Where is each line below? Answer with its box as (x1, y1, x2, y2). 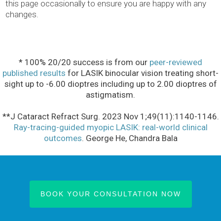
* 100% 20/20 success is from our (19, 57, 149, 68)
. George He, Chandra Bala (81, 133, 178, 144)
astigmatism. (86, 90, 135, 100)
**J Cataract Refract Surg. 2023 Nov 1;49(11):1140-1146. (2, 111, 219, 122)
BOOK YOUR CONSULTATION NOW (40, 190, 181, 198)
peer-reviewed (149, 57, 202, 68)
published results (2, 68, 66, 78)
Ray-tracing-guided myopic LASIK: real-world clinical (13, 122, 208, 133)
